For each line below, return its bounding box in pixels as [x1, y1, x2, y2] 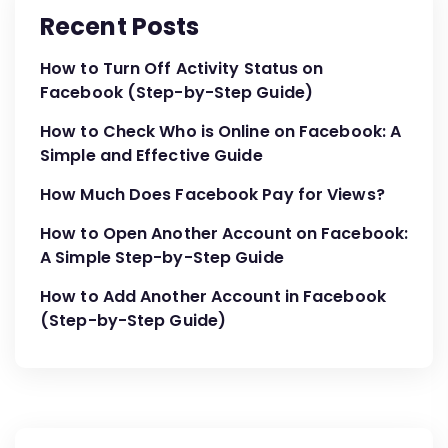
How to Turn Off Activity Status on [40, 57, 324, 81]
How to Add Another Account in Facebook [40, 285, 386, 309]
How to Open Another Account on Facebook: [40, 222, 408, 246]
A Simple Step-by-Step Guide [40, 246, 284, 270]
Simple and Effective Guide [40, 144, 263, 168]
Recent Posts [40, 10, 200, 44]
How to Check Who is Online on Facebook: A [40, 120, 402, 144]
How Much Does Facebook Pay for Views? [40, 183, 385, 207]
